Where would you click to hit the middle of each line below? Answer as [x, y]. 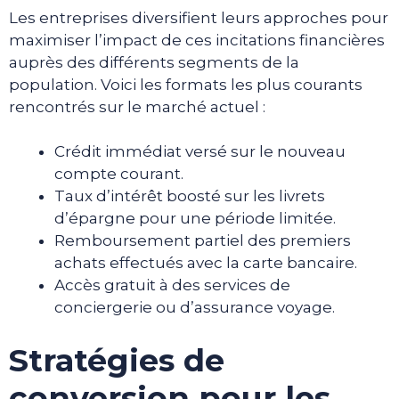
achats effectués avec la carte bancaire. [206, 263]
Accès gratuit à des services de [172, 285]
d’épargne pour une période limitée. [195, 219]
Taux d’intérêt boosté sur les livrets [190, 196]
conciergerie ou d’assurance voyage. [195, 308]
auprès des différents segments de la [154, 62]
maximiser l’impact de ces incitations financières [197, 40]
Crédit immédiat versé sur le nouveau [200, 152]
